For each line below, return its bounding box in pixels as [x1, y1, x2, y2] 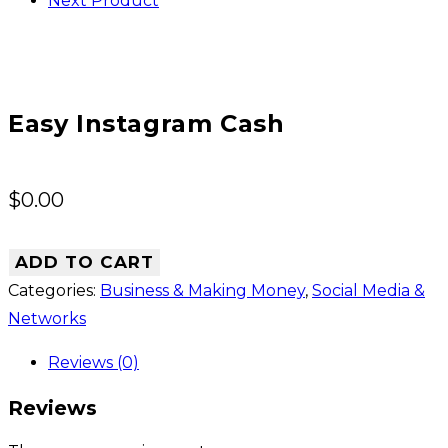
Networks [8, 309, 86, 329]
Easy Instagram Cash [8, 109, 285, 139]
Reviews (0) [48, 353, 139, 373]
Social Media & [312, 281, 425, 301]
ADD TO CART [15, 252, 154, 273]
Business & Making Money [100, 281, 305, 301]
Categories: [8, 281, 100, 301]
